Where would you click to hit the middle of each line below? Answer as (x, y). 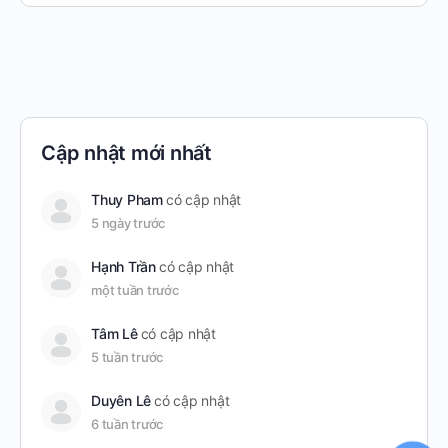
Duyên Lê (121, 400)
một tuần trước (135, 290)
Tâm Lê (114, 333)
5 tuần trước (127, 357)
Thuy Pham (127, 199)
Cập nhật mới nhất (126, 153)
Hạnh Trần (123, 266)
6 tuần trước (127, 424)
